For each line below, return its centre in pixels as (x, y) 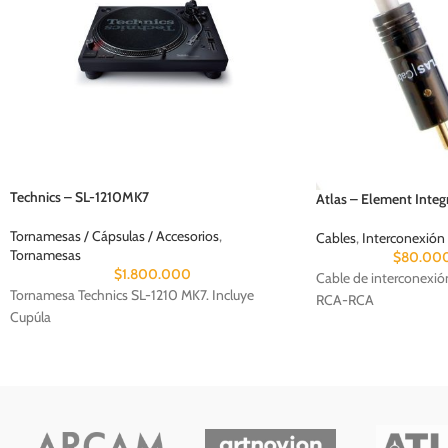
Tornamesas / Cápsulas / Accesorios (114, 235)
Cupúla (30, 316)
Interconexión (403, 237)
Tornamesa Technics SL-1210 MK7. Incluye (132, 294)
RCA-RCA (344, 299)
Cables (335, 237)
